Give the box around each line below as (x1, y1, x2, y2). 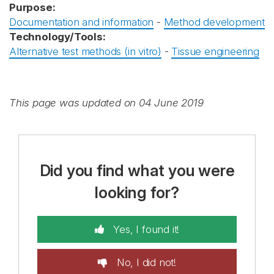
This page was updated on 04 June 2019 (9, 97, 204, 109)
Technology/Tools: (9, 31, 106, 43)
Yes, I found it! (110, 223, 180, 235)
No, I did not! (113, 256, 176, 268)
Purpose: (9, 1, 56, 13)
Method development (163, 16, 265, 28)
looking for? (95, 183, 179, 202)
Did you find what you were (39, 161, 235, 180)
